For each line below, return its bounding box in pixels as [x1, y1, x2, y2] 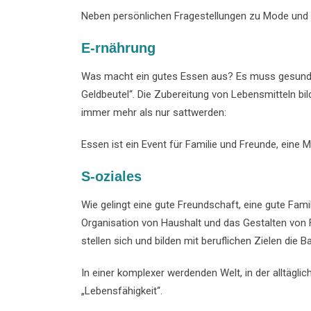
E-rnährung [81, 40, 155, 56]
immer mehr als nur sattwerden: [81, 106, 226, 119]
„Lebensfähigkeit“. [81, 285, 162, 297]
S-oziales [81, 169, 142, 184]
